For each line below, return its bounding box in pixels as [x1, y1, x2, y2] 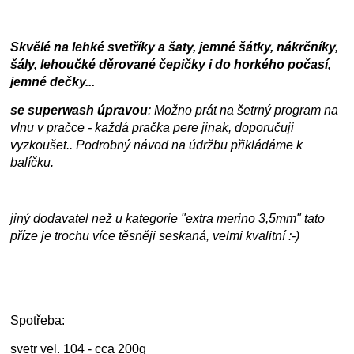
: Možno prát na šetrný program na [148, 104, 339, 118]
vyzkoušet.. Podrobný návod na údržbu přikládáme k [10, 138, 303, 153]
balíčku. [10, 156, 55, 170]
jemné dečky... [10, 75, 96, 89]
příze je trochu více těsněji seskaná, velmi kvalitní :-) [10, 229, 300, 243]
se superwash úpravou [10, 104, 149, 118]
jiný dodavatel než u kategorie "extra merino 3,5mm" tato [10, 212, 326, 226]
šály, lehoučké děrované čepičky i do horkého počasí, [10, 58, 332, 72]
